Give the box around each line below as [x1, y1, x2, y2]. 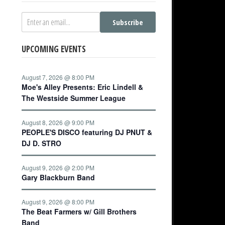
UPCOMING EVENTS [22, 43, 86, 55]
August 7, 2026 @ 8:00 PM [22, 73, 94, 81]
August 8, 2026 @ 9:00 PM [22, 118, 94, 127]
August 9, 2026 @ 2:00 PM [22, 163, 94, 172]
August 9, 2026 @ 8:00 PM [22, 197, 94, 206]
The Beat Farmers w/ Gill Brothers [22, 206, 137, 216]
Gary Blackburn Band [22, 172, 95, 182]
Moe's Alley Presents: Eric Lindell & [22, 82, 143, 92]
